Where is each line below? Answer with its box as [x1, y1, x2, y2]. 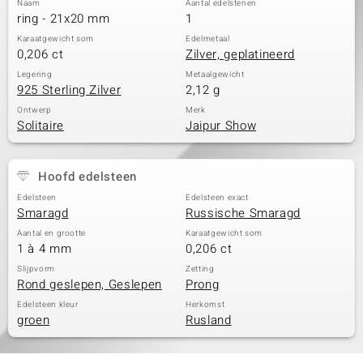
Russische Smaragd [186, 204, 301, 222]
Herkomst [186, 299, 225, 310]
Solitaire [17, 117, 64, 135]
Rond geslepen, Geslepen [17, 275, 162, 293]
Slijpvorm [17, 263, 55, 275]
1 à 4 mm [17, 240, 72, 258]
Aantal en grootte [17, 228, 87, 239]
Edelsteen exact [186, 192, 249, 203]
